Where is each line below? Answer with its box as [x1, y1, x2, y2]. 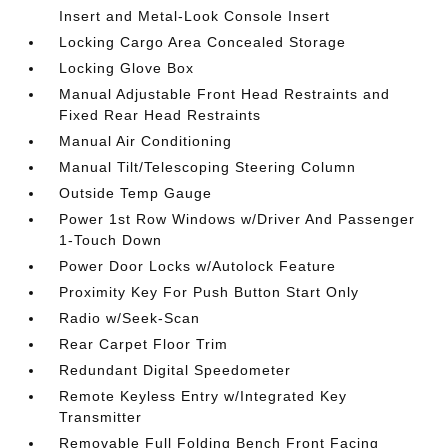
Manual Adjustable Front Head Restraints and [59, 86, 391, 102]
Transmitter [59, 409, 143, 425]
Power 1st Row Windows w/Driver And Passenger [59, 211, 416, 227]
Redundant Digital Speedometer [59, 362, 292, 378]
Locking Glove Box [59, 60, 195, 76]
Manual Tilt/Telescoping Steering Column [59, 159, 357, 175]
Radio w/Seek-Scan [59, 310, 201, 326]
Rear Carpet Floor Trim [59, 336, 229, 352]
